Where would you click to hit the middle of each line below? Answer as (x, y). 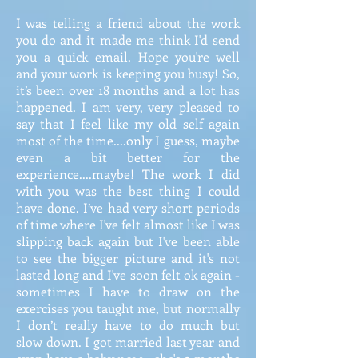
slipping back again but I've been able (128, 241)
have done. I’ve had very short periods (128, 207)
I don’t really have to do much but (128, 325)
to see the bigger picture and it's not (128, 258)
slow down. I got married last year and (128, 342)
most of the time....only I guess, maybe (128, 140)
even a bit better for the (128, 157)
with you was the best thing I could (128, 191)
